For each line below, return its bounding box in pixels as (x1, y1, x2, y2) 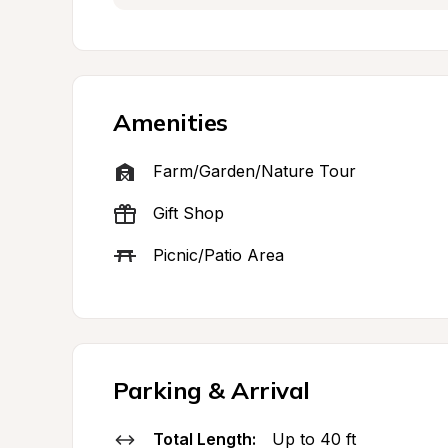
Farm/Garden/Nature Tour (153, 161, 356, 181)
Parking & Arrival (113, 375, 310, 405)
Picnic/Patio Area (153, 245, 284, 265)
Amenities (113, 107, 228, 137)
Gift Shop (153, 203, 224, 223)
